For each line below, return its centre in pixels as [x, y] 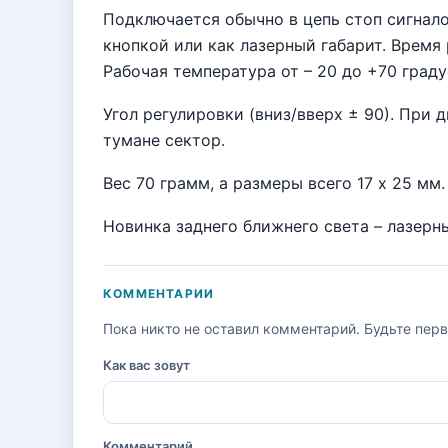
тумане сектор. [164, 140]
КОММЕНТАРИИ [159, 293]
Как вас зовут [146, 364]
